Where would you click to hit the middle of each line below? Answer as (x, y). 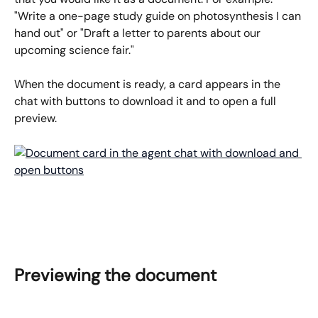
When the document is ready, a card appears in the (149, 84)
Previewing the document (115, 275)
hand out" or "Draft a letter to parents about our (139, 33)
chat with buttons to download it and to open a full (147, 102)
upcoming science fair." (74, 50)
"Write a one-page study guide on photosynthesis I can (159, 16)
